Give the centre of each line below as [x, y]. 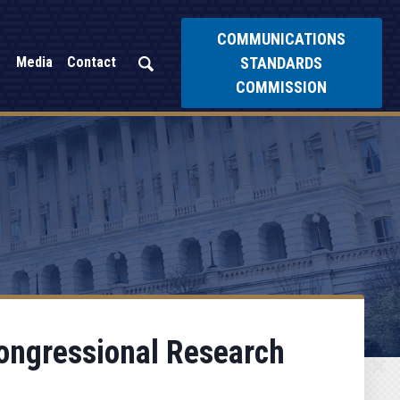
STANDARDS [282, 62]
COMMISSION [282, 87]
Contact [91, 62]
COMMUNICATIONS [282, 38]
